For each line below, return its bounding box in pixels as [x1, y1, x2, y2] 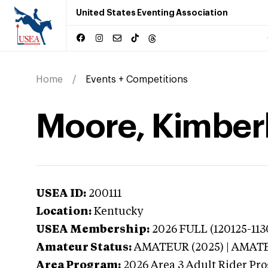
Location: [36, 206, 92, 217]
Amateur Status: [36, 242, 132, 253]
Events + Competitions [86, 75, 188, 84]
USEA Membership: [36, 224, 150, 235]
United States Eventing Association [76, 8, 228, 17]
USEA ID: [36, 188, 86, 199]
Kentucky [94, 206, 144, 217]
